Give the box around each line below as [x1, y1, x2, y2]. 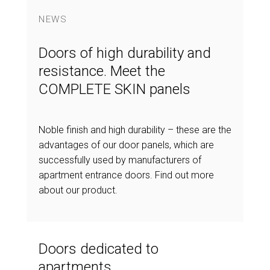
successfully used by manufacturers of [39, 154, 201, 166]
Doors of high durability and [39, 45, 211, 61]
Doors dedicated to [39, 240, 159, 257]
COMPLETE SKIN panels [39, 81, 190, 98]
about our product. [39, 184, 118, 196]
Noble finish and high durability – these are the [39, 124, 231, 136]
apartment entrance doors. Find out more [39, 169, 214, 181]
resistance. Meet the [39, 63, 165, 80]
